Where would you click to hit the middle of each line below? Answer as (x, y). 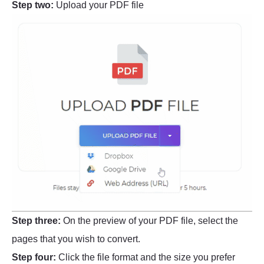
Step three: (36, 221)
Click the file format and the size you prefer (146, 258)
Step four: (34, 258)
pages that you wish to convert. (76, 239)
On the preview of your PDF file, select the (149, 221)
